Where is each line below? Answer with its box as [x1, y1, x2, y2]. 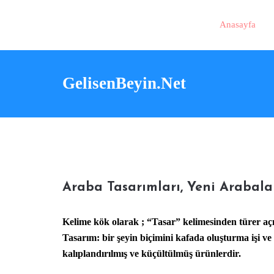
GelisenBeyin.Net [62, 73, 186, 92]
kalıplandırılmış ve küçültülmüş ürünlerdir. [62, 248, 241, 259]
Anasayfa [219, 20, 256, 29]
